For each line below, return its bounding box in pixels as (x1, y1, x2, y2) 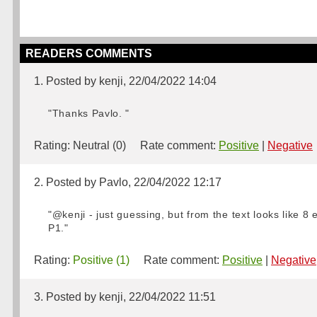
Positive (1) (73, 254, 129, 266)
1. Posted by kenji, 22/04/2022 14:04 (34, 75, 217, 87)
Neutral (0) (73, 139, 126, 151)
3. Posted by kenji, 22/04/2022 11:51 (34, 291, 216, 303)
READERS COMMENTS (25, 47, 152, 59)
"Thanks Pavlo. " (48, 108, 130, 119)
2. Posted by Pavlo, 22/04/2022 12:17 (34, 176, 221, 188)
